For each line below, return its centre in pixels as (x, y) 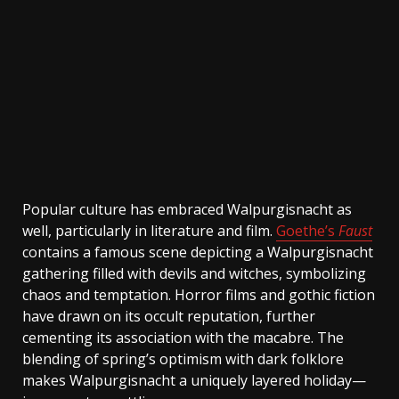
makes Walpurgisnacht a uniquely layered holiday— (194, 381)
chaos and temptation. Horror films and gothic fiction (199, 295)
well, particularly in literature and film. (149, 231)
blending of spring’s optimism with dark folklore (183, 359)
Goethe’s (307, 231)
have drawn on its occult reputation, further (169, 317)
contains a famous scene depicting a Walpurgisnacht (198, 252)
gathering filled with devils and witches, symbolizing (194, 274)
